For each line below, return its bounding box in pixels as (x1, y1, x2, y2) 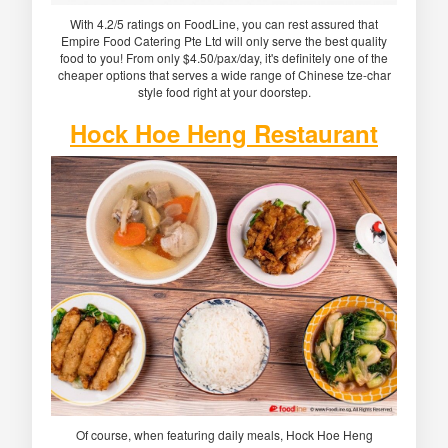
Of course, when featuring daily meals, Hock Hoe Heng (75, 425, 373, 443)
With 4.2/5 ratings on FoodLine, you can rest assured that (70, 15, 378, 33)
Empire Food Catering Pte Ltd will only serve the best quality (61, 32, 387, 50)
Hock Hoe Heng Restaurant (70, 116, 378, 151)
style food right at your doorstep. (137, 83, 311, 101)
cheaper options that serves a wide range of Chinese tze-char (57, 66, 391, 84)
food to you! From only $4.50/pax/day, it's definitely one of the (60, 49, 388, 67)
